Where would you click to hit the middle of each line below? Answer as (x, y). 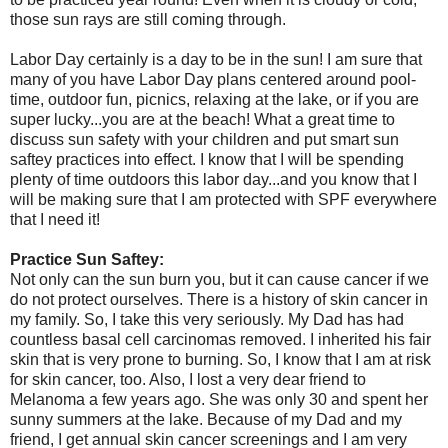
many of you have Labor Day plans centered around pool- (213, 80)
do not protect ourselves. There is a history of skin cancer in (219, 300)
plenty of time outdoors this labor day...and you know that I (213, 180)
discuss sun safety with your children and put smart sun (204, 140)
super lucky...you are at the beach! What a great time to (202, 120)
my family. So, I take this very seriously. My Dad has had (207, 320)
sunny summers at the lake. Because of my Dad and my (206, 420)
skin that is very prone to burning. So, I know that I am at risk (220, 360)
